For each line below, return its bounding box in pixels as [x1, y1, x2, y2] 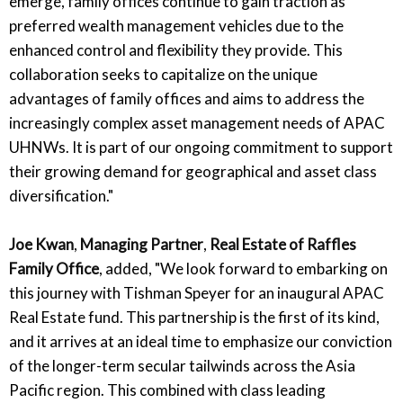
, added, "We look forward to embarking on [99, 258, 388, 278]
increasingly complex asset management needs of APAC [9, 112, 385, 132]
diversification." [9, 185, 113, 205]
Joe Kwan [9, 234, 74, 254]
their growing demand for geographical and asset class [9, 161, 377, 181]
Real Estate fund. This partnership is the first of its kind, [9, 307, 380, 327]
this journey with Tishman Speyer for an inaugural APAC [9, 282, 384, 302]
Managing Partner [80, 234, 203, 254]
